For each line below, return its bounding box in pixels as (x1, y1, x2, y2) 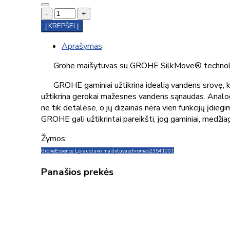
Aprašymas (62, 41, 102, 52)
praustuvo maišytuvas (78, 147, 130, 155)
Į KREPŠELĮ (45, 22, 79, 31)
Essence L (55, 147, 78, 155)
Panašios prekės (41, 165, 113, 179)
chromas (130, 147, 149, 155)
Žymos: (41, 133, 67, 145)
